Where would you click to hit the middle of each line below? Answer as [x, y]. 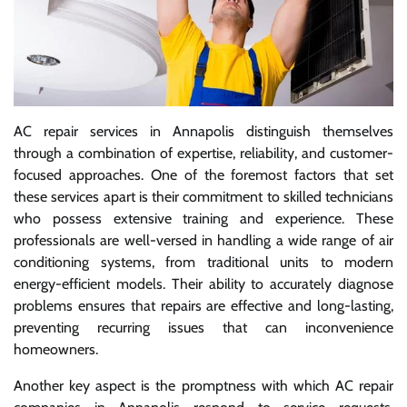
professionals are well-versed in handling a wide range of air [203, 240]
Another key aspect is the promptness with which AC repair [203, 385]
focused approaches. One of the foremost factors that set [203, 174]
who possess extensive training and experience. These [203, 218]
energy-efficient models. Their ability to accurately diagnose [203, 283]
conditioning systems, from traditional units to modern [203, 262]
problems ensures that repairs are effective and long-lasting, [203, 305]
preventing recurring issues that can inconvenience [203, 327]
